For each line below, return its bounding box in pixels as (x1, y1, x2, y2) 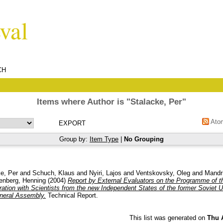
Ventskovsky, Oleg (136, 169, 190, 177)
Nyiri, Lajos (89, 169, 121, 177)
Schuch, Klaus (32, 169, 75, 177)
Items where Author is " (37, 97, 130, 107)
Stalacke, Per (130, 97, 182, 107)
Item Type (90, 135, 118, 143)
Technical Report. (46, 191, 98, 199)
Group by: (59, 135, 90, 143)
